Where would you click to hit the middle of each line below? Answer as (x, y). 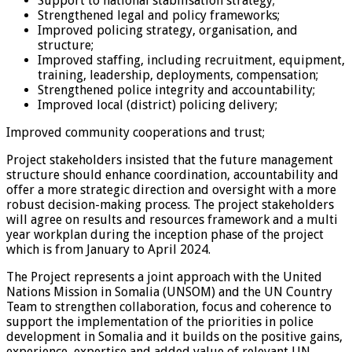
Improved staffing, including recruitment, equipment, (191, 60)
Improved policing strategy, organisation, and (168, 30)
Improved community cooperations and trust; (136, 132)
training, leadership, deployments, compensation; (178, 75)
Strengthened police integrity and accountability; (176, 90)
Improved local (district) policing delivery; (158, 104)
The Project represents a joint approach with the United (164, 277)
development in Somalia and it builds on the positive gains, (174, 336)
